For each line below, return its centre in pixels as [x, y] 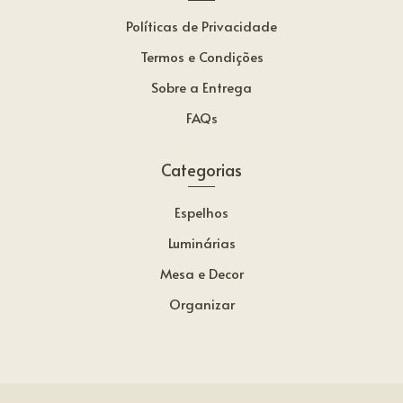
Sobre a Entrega [201, 86]
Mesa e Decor [201, 273]
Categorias [201, 169]
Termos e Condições [201, 56]
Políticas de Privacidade [201, 25]
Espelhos [201, 211]
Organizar [201, 303]
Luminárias [201, 242]
